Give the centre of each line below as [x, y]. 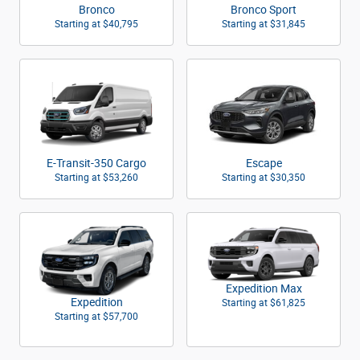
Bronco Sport [264, 9]
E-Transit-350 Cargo [96, 163]
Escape [264, 163]
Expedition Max [264, 288]
